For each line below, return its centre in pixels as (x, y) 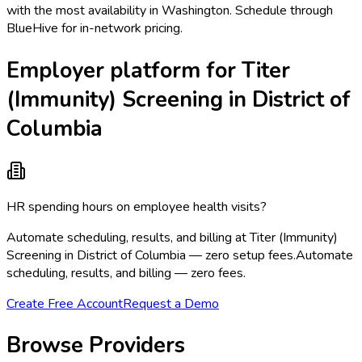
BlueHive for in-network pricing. (95, 29)
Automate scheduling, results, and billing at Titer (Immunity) (172, 238)
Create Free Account (65, 304)
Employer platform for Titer (148, 70)
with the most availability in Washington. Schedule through (170, 11)
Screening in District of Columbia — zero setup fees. (151, 256)
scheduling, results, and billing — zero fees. (126, 274)
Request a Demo (171, 304)
